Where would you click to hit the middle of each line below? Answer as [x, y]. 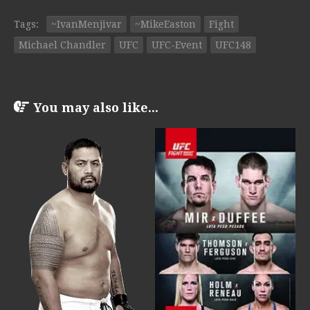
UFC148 [233, 45]
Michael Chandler [62, 45]
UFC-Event [177, 45]
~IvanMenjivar [86, 24]
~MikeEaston [165, 24]
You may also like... [96, 107]
